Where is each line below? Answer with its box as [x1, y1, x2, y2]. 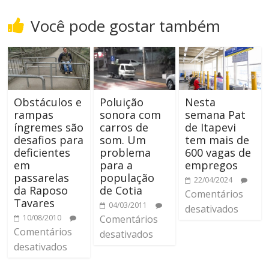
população [99, 171, 154, 185]
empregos [184, 158, 238, 172]
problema [99, 145, 151, 160]
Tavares [14, 196, 55, 210]
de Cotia [99, 183, 142, 198]
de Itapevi [184, 120, 236, 134]
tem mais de [184, 133, 249, 147]
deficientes [14, 145, 71, 160]
